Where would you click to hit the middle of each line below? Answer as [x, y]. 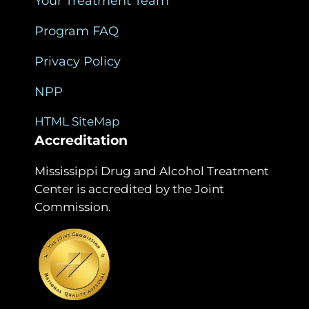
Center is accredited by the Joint [129, 189]
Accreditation [81, 141]
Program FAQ [77, 31]
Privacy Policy [78, 62]
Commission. [73, 207]
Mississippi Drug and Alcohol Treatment [152, 171]
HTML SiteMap [77, 122]
